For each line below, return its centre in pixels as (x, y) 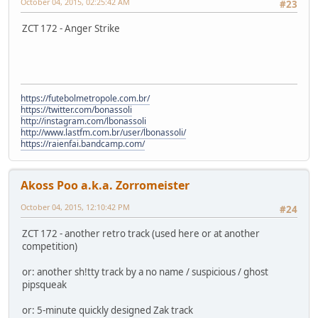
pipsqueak (44, 285)
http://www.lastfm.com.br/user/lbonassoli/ (103, 133)
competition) (50, 247)
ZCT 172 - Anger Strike (71, 29)
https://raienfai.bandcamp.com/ (83, 144)
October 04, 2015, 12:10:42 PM (75, 207)
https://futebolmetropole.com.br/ (85, 99)
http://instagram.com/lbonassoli (83, 121)
